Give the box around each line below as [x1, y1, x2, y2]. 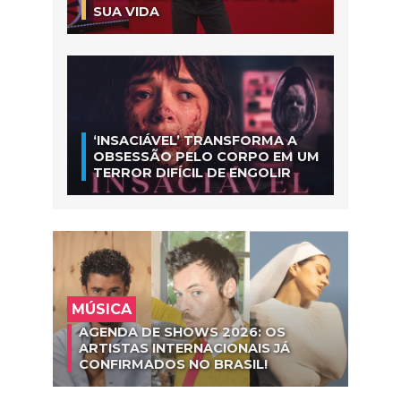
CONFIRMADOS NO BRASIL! [79, 355, 268, 372]
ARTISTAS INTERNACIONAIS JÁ [79, 339, 290, 356]
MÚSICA [72, 300, 132, 318]
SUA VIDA [93, 3, 159, 20]
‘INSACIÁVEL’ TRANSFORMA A [93, 132, 297, 149]
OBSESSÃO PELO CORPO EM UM [93, 149, 320, 166]
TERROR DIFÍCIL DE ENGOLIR [93, 165, 291, 182]
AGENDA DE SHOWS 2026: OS [79, 323, 286, 340]
